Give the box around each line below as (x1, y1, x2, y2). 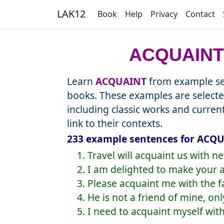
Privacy (150, 8, 177, 19)
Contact (185, 8, 215, 19)
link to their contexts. (67, 116, 162, 130)
